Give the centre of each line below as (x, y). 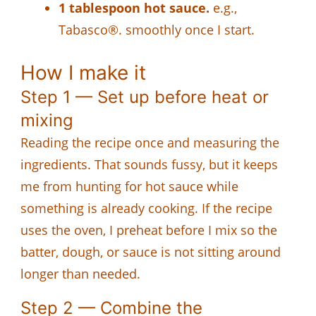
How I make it (83, 72)
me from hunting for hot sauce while (129, 186)
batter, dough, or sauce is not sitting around (151, 251)
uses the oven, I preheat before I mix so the (149, 230)
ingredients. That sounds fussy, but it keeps (149, 164)
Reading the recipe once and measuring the (150, 142)
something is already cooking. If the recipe (146, 208)
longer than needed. (80, 273)
